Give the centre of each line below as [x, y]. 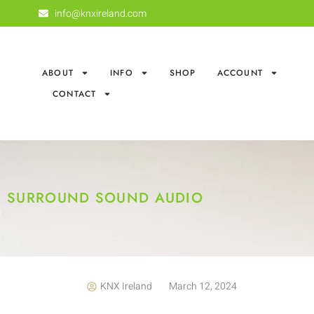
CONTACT [75, 94]
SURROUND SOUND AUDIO [105, 198]
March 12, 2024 [203, 287]
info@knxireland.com [100, 13]
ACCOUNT [240, 73]
